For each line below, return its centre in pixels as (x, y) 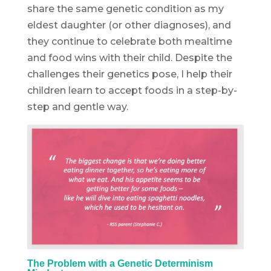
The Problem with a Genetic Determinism (120, 263)
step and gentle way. (77, 107)
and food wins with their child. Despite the (129, 58)
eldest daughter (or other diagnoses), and (129, 25)
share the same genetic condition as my (125, 9)
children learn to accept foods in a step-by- (132, 91)
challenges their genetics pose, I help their (129, 74)
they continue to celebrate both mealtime (129, 42)
